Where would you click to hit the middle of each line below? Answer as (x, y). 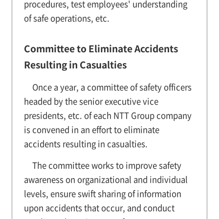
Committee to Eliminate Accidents (101, 48)
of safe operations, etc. (66, 18)
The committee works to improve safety (107, 165)
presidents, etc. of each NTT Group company (108, 115)
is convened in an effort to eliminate (91, 129)
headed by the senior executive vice (91, 101)
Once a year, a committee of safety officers (112, 87)
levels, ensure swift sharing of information (102, 193)
